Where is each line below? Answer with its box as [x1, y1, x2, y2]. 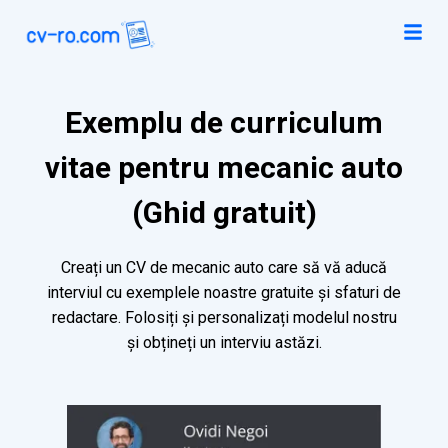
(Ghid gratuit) [131, 195, 317, 231]
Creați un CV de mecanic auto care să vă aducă [61, 258, 387, 278]
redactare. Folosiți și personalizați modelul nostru [51, 308, 397, 328]
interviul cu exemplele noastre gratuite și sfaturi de [47, 283, 401, 303]
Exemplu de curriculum [65, 105, 383, 141]
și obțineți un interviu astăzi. [126, 333, 322, 353]
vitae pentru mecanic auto [45, 150, 403, 186]
